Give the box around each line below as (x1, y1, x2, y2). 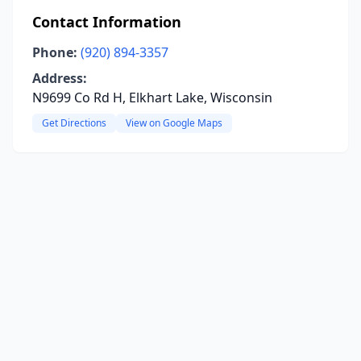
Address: (32, 69, 87, 87)
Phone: (32, 44, 77, 61)
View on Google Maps (126, 116, 222, 130)
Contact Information (32, 12, 181, 31)
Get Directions (42, 116, 106, 130)
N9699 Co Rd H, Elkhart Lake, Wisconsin (32, 89, 272, 106)
